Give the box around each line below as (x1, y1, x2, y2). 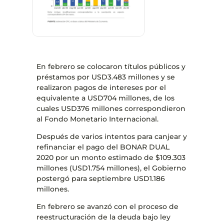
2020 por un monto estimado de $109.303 (36, 152, 185, 162)
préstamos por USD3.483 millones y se (36, 72, 175, 81)
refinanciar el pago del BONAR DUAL (36, 142, 169, 151)
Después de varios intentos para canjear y (36, 131, 187, 141)
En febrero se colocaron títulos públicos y (36, 61, 185, 71)
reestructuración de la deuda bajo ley (36, 212, 170, 221)
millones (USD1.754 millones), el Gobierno (36, 163, 186, 172)
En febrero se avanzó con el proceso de (36, 201, 178, 211)
